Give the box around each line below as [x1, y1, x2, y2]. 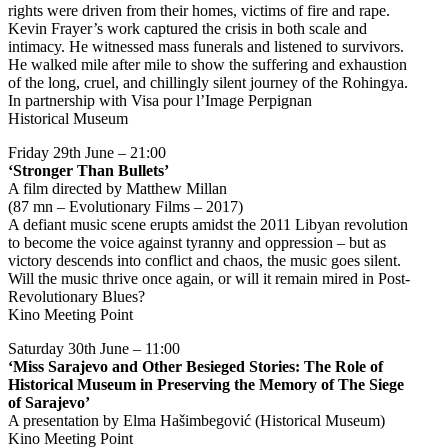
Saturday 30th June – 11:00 [8, 340, 180, 357]
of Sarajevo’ [8, 394, 90, 411]
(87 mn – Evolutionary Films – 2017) [8, 198, 243, 215]
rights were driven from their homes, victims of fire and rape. [8, 2, 390, 19]
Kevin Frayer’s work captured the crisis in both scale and [8, 20, 367, 37]
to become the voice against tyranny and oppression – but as [8, 234, 386, 251]
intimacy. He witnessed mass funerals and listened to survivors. [8, 38, 404, 55]
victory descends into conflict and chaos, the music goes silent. [8, 252, 401, 269]
